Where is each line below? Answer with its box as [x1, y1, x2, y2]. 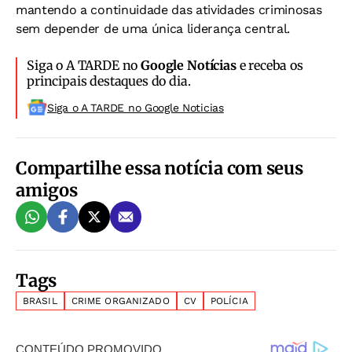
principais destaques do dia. [27, 72, 191, 89]
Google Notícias [141, 57, 236, 73]
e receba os [236, 57, 303, 73]
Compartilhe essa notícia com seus [16, 156, 303, 179]
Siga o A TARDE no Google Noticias [47, 101, 224, 114]
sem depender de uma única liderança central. [16, 20, 290, 36]
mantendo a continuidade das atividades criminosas [16, 2, 322, 17]
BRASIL [23, 295, 57, 306]
